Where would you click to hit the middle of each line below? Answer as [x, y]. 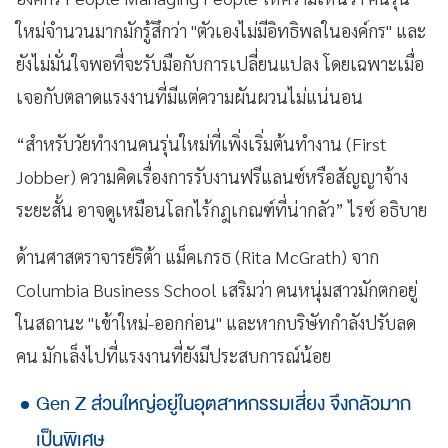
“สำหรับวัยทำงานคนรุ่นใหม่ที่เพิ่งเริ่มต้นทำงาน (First [201, 143]
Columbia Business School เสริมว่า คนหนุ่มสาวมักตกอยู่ [216, 289]
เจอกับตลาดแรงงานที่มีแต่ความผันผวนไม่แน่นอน [189, 96]
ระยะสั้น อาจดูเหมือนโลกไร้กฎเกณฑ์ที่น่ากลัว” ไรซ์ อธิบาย [223, 209]
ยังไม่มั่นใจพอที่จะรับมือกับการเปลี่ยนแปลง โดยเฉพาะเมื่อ [220, 63]
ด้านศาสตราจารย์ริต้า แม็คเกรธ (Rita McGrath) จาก [197, 256]
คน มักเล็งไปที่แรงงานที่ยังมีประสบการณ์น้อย [173, 355]
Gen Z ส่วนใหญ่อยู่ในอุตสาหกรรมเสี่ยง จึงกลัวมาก [223, 403]
